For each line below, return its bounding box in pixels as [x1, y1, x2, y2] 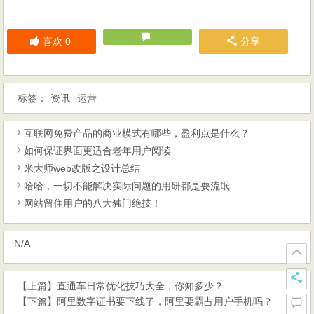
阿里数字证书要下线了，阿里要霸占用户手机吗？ [57, 296, 273, 308]
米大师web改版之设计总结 [24, 163, 141, 175]
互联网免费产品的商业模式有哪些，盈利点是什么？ [24, 128, 250, 139]
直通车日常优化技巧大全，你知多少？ [57, 280, 224, 292]
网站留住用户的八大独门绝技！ [24, 198, 162, 210]
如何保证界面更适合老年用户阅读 [24, 145, 172, 157]
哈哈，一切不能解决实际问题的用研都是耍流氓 [24, 180, 231, 192]
